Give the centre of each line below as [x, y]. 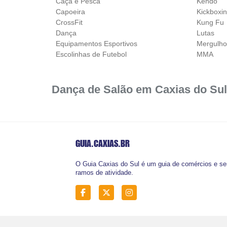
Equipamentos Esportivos [97, 43]
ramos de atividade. [105, 173]
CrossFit [69, 22]
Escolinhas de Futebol [91, 54]
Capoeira [71, 11]
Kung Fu [211, 22]
